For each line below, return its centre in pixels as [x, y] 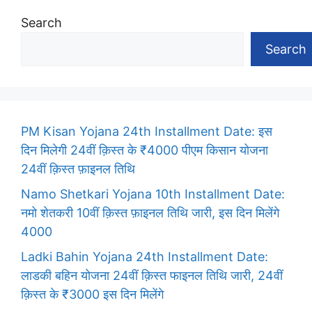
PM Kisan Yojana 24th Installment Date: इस [147, 131]
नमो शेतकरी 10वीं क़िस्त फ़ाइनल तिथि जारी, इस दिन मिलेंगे [150, 212]
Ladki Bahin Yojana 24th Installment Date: [145, 256]
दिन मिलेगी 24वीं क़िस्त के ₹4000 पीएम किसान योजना [145, 150]
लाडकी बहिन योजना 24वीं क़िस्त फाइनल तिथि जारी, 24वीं [152, 275]
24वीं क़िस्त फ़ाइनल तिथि [78, 169]
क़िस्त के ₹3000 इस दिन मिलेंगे [92, 294]
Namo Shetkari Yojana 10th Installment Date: [153, 194]
